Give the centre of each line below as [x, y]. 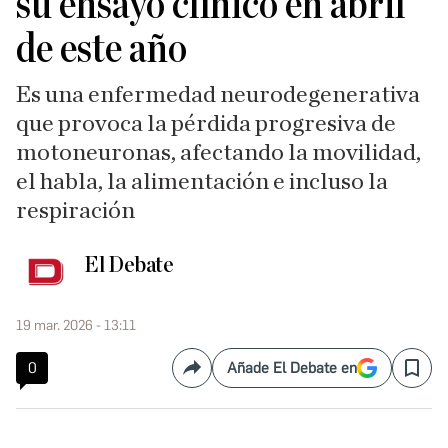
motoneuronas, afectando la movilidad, [218, 153]
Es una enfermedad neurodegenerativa [218, 95]
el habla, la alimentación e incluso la [202, 182]
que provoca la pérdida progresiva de [206, 124]
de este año [101, 49]
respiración [75, 211]
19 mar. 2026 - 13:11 [76, 325]
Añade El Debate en [292, 368]
